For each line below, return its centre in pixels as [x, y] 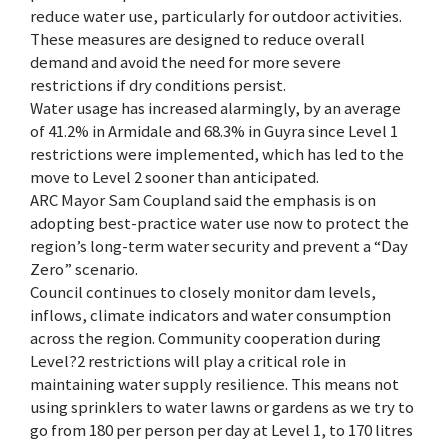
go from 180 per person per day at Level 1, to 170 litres [221, 430]
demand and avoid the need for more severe [185, 62]
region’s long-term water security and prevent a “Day [219, 246]
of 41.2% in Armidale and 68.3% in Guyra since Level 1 [214, 131]
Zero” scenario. [84, 269]
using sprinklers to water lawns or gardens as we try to [222, 407]
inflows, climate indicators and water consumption [210, 315]
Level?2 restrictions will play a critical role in [188, 361]
